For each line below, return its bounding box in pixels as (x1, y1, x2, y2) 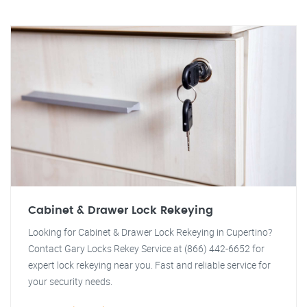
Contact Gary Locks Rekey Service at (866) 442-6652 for (28, 242, 265, 255)
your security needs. (28, 275, 112, 288)
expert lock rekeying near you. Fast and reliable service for (28, 258, 271, 271)
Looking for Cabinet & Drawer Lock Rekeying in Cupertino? (28, 225, 272, 238)
